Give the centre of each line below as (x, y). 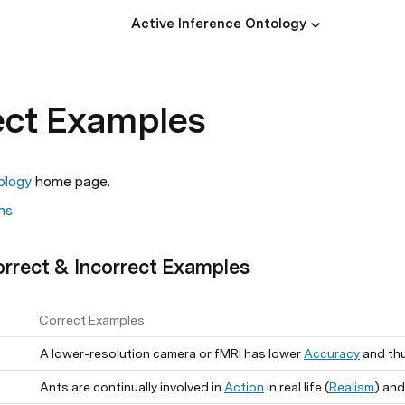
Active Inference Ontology (219, 24)
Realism (352, 387)
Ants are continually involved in (132, 387)
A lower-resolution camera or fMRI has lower (172, 353)
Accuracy (332, 353)
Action (244, 387)
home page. (72, 181)
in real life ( (297, 387)
